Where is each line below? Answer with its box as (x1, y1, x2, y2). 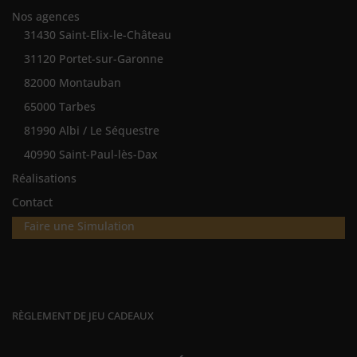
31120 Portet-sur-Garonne (24, 51, 163, 67)
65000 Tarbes (24, 99, 96, 115)
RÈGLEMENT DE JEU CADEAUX (12, 308, 154, 324)
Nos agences (12, 9, 80, 25)
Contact (12, 194, 53, 210)
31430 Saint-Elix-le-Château (24, 27, 171, 43)
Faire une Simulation (24, 218, 135, 234)
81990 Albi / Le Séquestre (24, 123, 159, 139)
